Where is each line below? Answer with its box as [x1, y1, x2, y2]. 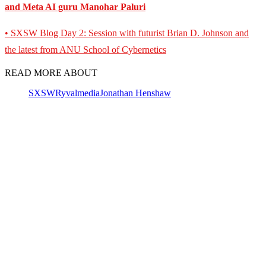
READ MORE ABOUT [5, 68, 97, 78]
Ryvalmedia [55, 88, 100, 99]
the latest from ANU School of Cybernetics [5, 45, 166, 55]
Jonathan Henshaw [100, 88, 171, 99]
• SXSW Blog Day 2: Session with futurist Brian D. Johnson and [5, 28, 249, 39]
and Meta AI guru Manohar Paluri [5, 2, 145, 12]
